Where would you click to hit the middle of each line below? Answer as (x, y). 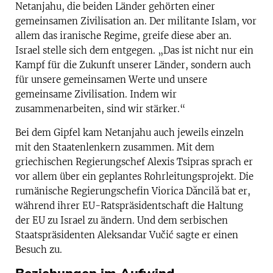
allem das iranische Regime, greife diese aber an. (123, 36)
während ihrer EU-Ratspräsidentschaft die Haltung (129, 205)
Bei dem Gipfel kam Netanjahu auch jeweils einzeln (129, 132)
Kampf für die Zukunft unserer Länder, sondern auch (133, 65)
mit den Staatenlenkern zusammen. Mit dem (115, 147)
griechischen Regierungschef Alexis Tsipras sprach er (134, 161)
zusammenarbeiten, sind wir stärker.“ (100, 109)
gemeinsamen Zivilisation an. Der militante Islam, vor (136, 21)
